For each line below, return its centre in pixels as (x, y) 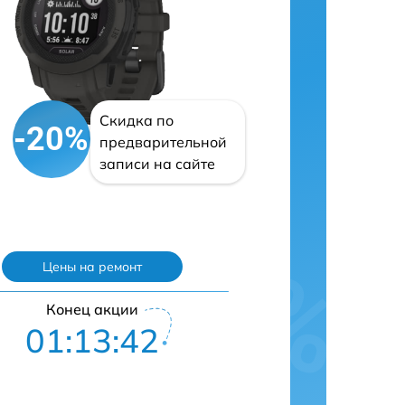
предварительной (163, 142)
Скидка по (136, 120)
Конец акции (92, 309)
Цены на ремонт (92, 267)
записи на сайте (157, 164)
